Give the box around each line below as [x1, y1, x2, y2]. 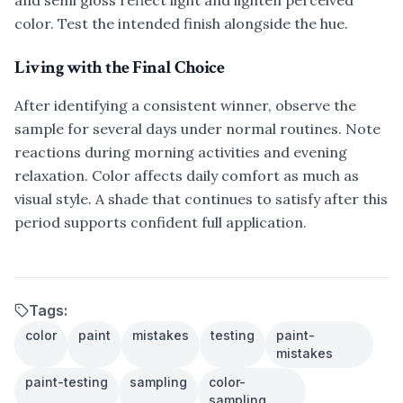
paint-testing [25, 374, 108, 390]
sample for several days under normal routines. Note [14, 120, 381, 138]
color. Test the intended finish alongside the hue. [14, 14, 348, 32]
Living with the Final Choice [14, 56, 224, 79]
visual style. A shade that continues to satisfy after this [14, 190, 388, 208]
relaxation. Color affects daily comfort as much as [14, 166, 359, 184]
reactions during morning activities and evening [14, 143, 347, 161]
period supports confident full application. [14, 213, 307, 231]
